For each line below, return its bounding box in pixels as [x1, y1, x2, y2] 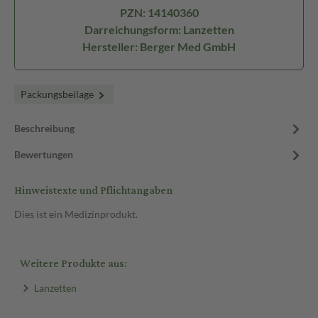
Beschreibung [14, 122, 75, 134]
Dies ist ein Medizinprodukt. [14, 208, 138, 220]
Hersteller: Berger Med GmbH [82, 40, 236, 53]
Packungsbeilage [21, 88, 96, 100]
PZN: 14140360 [119, 6, 199, 19]
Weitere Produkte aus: [20, 253, 126, 274]
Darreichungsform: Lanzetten [84, 23, 234, 36]
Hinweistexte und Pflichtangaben [14, 180, 172, 201]
